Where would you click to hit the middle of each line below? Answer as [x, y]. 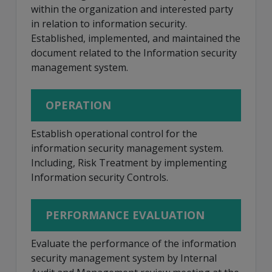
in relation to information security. [109, 24]
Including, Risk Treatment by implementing [129, 163]
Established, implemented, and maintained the [136, 39]
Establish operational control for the [114, 134]
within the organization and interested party [132, 9]
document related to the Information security [134, 53]
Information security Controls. [100, 178]
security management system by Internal [124, 258]
